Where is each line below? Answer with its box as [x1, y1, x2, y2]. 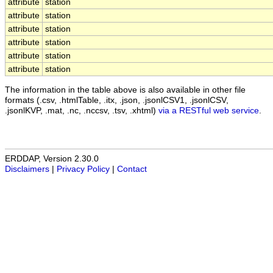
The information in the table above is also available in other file [5, 85, 246, 94]
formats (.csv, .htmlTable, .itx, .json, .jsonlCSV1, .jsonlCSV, [5, 95, 229, 105]
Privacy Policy [57, 165, 110, 174]
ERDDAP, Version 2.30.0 [5, 154, 99, 164]
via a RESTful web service [158, 105, 259, 115]
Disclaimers [5, 165, 49, 174]
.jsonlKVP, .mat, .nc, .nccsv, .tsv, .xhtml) [5, 105, 158, 115]
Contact [117, 165, 147, 174]
